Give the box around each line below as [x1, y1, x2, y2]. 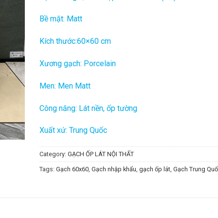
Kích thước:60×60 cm [39, 36, 111, 46]
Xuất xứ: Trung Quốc [39, 126, 107, 135]
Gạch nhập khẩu [91, 165, 136, 173]
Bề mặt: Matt [39, 14, 82, 24]
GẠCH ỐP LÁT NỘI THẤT [68, 150, 134, 158]
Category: [39, 150, 68, 158]
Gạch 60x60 [56, 165, 89, 173]
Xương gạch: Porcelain [39, 58, 116, 68]
